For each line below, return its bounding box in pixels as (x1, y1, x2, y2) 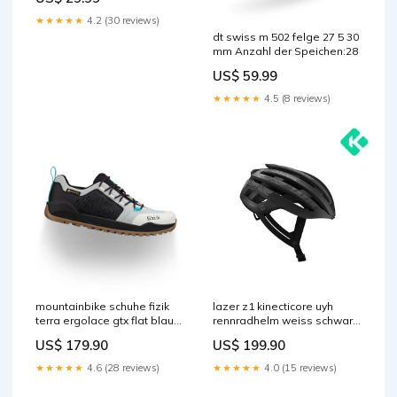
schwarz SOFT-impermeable (35, 327, 184, 341)
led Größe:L (213, 327, 273, 341)
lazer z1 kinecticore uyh (213, 299, 333, 313)
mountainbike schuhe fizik (35, 299, 169, 313)
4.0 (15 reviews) (261, 361, 337, 374)
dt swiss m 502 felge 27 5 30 (213, 29, 359, 43)
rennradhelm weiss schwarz (213, 313, 359, 327)
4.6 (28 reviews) (84, 361, 160, 374)
